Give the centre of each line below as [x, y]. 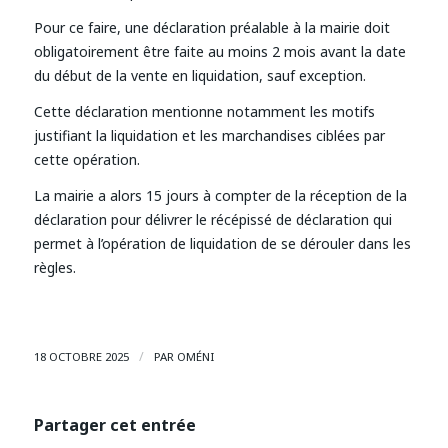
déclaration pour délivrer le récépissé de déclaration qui [212, 219]
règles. [54, 267]
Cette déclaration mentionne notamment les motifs [204, 111]
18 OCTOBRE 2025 [81, 356]
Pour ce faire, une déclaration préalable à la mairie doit [211, 27]
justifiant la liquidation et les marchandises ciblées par [209, 135]
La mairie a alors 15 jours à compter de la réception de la [220, 195]
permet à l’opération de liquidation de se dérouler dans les [222, 243]
